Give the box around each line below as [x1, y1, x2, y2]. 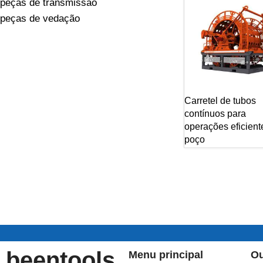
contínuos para [184, 108, 246, 119]
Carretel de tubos [184, 95, 256, 106]
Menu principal [128, 249, 203, 261]
